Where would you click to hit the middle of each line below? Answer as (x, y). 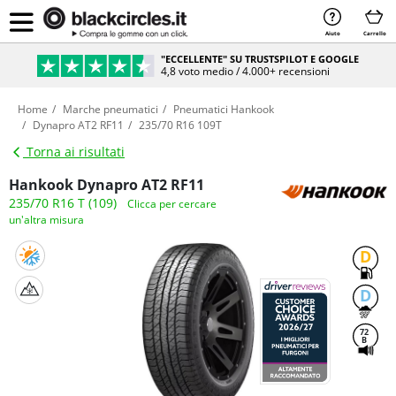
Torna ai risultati (74, 152)
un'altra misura (46, 220)
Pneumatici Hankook (224, 109)
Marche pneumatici (110, 109)
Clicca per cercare (172, 204)
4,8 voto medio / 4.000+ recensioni (246, 71)
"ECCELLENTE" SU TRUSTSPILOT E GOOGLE (260, 58)
